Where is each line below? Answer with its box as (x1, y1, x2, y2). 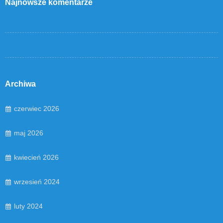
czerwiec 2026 (14, 105, 59, 113)
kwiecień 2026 (14, 153, 59, 162)
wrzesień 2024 (14, 178, 60, 186)
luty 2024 (14, 202, 43, 211)
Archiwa (5, 80, 36, 89)
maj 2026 (14, 129, 43, 137)
